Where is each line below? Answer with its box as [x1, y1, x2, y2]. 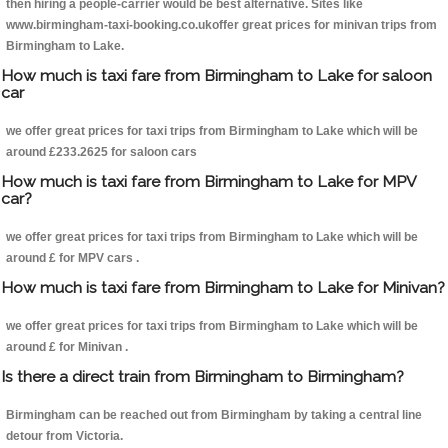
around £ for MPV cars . [6, 251, 139, 266]
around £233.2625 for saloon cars [6, 145, 197, 160]
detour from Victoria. [6, 429, 123, 444]
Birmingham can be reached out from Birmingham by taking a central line [6, 408, 422, 423]
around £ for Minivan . [6, 340, 128, 355]
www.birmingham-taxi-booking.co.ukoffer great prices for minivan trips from [6, 18, 437, 33]
